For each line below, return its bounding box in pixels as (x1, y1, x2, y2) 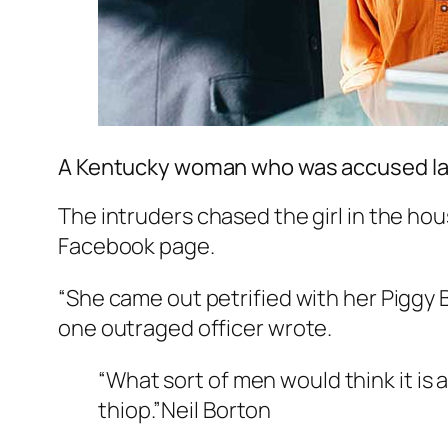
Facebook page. (58, 230, 215, 261)
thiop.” (98, 394, 162, 425)
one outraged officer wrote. (58, 312, 333, 343)
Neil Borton (161, 394, 272, 425)
